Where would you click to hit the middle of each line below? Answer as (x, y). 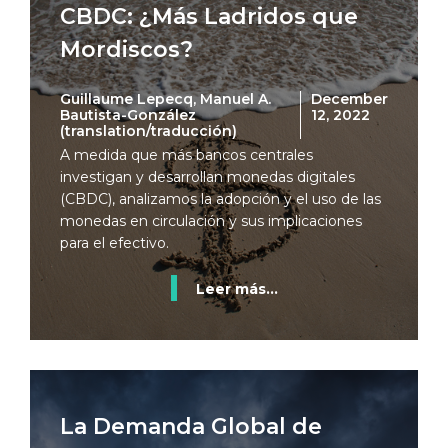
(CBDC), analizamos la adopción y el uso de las (220, 199)
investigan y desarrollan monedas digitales (207, 177)
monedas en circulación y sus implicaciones (211, 221)
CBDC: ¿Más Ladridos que (209, 16)
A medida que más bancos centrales (186, 155)
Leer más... (236, 289)
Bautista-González (128, 115)
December (349, 99)
